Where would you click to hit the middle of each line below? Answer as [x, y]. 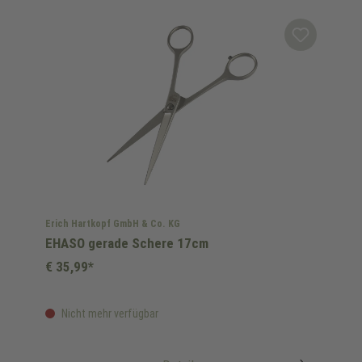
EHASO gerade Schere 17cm [127, 243]
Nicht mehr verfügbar [109, 314]
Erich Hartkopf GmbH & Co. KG [113, 224]
